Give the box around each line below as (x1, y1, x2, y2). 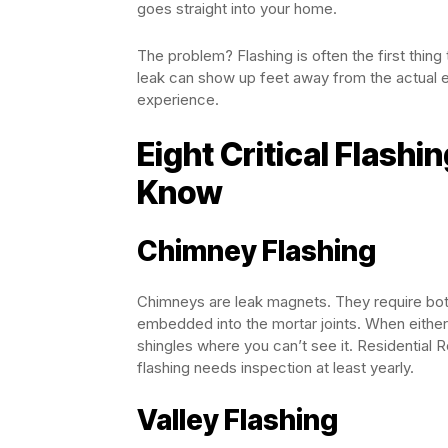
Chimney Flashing (137, 234, 376, 268)
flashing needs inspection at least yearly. (137, 358, 414, 377)
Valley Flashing (137, 403, 338, 437)
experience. (137, 90, 219, 109)
